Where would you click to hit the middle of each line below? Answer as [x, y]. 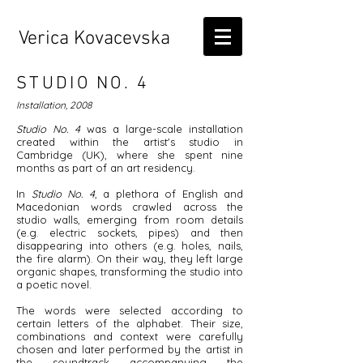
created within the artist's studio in [130, 142]
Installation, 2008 [54, 105]
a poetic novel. [54, 284]
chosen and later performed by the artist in [130, 349]
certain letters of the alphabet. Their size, [130, 323]
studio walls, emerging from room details [130, 220]
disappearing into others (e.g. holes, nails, [130, 246]
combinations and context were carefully [130, 336]
